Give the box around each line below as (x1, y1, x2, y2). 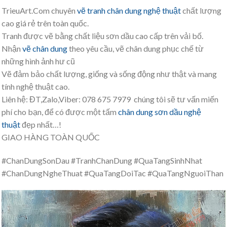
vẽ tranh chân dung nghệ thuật (77, 5, 181, 15)
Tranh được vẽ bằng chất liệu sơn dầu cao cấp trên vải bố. (2, 30, 203, 41)
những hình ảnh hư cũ (2, 56, 75, 66)
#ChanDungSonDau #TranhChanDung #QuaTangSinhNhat (2, 155, 202, 165)
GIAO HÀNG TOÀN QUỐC (2, 132, 100, 142)
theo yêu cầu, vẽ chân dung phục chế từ (67, 43, 204, 53)
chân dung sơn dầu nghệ (118, 106, 201, 117)
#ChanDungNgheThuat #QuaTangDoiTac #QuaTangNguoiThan (2, 168, 223, 178)
